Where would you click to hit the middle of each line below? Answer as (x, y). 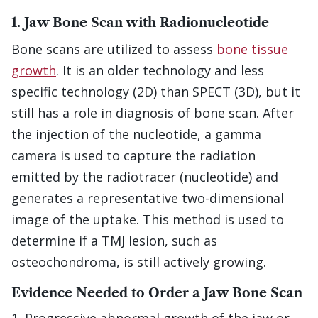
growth (34, 71)
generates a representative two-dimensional (148, 198)
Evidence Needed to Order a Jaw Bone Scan (157, 294)
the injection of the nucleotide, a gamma (136, 135)
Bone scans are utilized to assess (114, 49)
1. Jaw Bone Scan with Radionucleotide (140, 23)
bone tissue (252, 49)
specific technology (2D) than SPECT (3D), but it (156, 92)
